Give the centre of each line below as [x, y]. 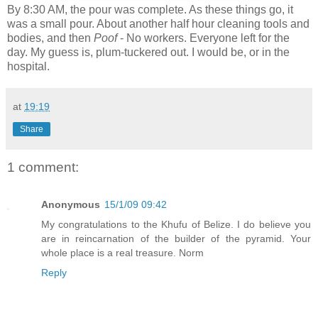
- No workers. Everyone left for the [203, 38]
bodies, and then [50, 38]
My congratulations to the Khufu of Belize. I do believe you [176, 224]
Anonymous [71, 204]
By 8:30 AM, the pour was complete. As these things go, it [150, 10]
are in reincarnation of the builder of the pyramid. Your [176, 238]
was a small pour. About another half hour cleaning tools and [158, 24]
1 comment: [43, 168]
